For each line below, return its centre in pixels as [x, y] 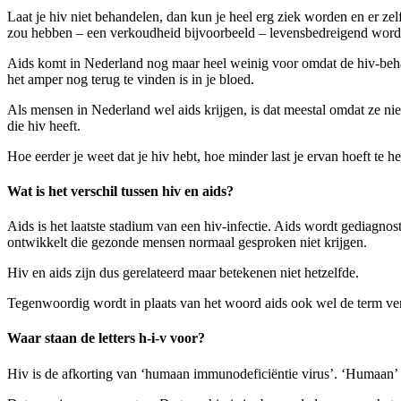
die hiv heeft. [44, 125]
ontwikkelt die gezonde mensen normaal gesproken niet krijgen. [189, 243]
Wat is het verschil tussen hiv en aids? [120, 191]
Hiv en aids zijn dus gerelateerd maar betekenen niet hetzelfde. [185, 273]
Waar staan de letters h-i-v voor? [106, 338]
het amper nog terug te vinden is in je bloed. [131, 79]
